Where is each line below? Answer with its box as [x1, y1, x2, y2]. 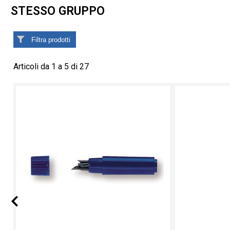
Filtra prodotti [31, 35, 70, 44]
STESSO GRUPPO [11, 4, 105, 18]
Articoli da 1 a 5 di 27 [13, 62, 89, 72]
